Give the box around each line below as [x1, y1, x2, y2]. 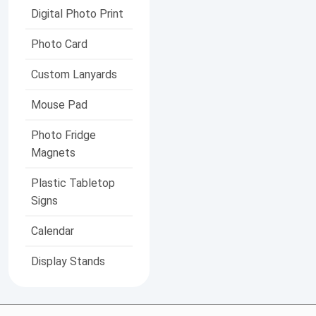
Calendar [31, 224, 74, 238]
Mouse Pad [31, 97, 87, 111]
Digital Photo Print [31, 6, 123, 20]
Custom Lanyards [31, 67, 117, 81]
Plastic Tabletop [31, 176, 115, 190]
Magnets [31, 145, 75, 159]
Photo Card [31, 37, 87, 51]
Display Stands [31, 254, 105, 268]
